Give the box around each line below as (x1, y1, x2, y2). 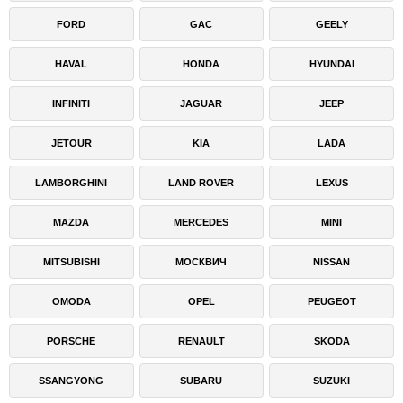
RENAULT (177, 336, 225, 346)
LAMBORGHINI (35, 177, 108, 188)
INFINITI (52, 98, 91, 109)
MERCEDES (174, 217, 229, 228)
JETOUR (50, 138, 92, 148)
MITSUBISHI (42, 256, 100, 267)
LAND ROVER (168, 177, 235, 188)
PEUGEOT (307, 296, 356, 307)
